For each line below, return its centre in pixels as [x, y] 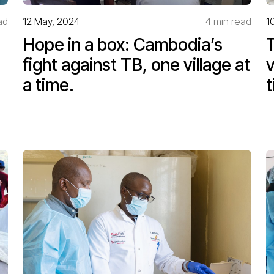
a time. [48, 85]
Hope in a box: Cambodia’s [122, 44]
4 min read [229, 21]
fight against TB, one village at [136, 65]
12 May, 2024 [51, 21]
